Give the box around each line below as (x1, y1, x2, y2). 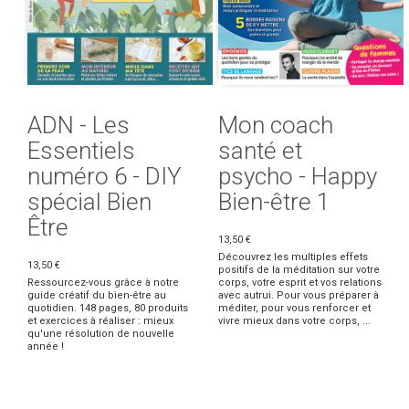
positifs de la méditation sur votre (218, 264, 380, 277)
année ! (27, 341, 64, 353)
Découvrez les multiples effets (218, 251, 368, 264)
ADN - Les (27, 111, 130, 140)
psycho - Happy (218, 163, 377, 191)
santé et (218, 137, 302, 165)
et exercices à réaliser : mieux (27, 315, 173, 328)
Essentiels (27, 137, 135, 165)
